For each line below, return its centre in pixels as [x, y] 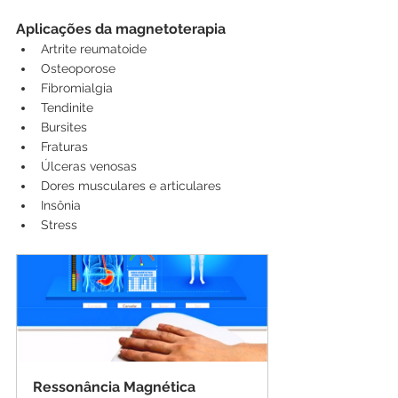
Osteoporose [78, 68]
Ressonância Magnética [116, 386]
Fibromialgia [77, 88]
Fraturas [64, 146]
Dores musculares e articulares [131, 185]
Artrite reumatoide [94, 48]
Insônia [61, 205]
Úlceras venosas [89, 166]
